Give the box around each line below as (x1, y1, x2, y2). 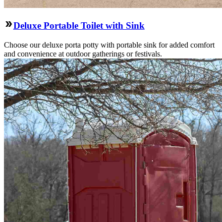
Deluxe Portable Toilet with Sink (13, 20, 145, 31)
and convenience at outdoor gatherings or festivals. (4, 49, 162, 58)
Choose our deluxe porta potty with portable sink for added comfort (4, 40, 215, 49)
